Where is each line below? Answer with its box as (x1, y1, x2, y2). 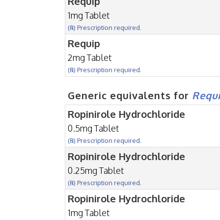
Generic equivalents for (68, 88, 192, 102)
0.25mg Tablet (68, 165, 124, 176)
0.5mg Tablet (68, 122, 119, 134)
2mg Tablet (68, 52, 111, 63)
